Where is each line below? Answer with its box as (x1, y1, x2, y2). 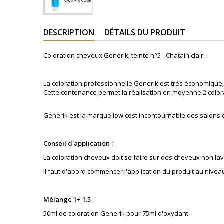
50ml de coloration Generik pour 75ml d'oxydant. (43, 209, 190, 218)
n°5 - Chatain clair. (150, 51, 205, 60)
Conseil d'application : (43, 139, 113, 148)
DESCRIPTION (43, 27, 94, 38)
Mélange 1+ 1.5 (43, 195, 91, 204)
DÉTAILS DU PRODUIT (104, 27, 185, 38)
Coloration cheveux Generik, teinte (43, 51, 150, 60)
